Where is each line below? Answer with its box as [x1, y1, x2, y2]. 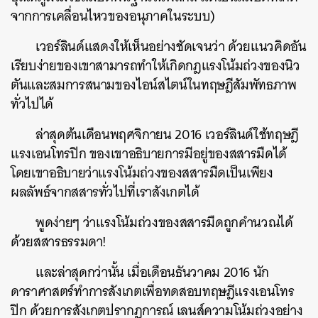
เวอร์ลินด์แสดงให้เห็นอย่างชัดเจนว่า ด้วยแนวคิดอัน [35, 34, 307, 58]
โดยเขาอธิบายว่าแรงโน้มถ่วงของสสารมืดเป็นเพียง [11, 160, 273, 185]
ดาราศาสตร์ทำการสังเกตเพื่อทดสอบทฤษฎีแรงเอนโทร [11, 279, 295, 303]
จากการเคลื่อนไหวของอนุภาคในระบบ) [11, 4, 215, 28]
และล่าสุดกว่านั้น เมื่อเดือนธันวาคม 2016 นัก [35, 260, 270, 284]
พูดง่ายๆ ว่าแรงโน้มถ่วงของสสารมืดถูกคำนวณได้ [35, 210, 293, 234]
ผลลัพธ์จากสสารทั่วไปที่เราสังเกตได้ [11, 180, 199, 204]
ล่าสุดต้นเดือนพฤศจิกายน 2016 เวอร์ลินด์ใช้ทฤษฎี [35, 122, 300, 146]
